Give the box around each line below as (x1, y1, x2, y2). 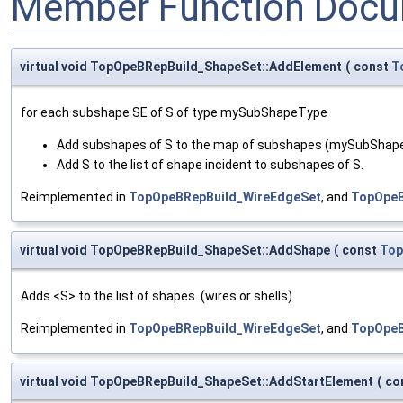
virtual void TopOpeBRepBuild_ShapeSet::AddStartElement (20, 373, 373, 389)
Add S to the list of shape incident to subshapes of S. (57, 157, 363, 172)
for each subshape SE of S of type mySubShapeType (21, 104, 327, 120)
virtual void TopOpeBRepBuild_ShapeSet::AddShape (20, 242, 330, 257)
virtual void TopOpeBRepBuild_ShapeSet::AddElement (20, 58, 342, 74)
